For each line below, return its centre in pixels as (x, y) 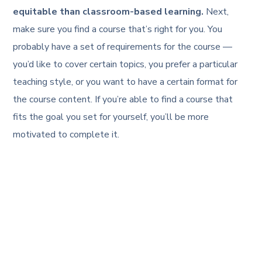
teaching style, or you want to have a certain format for (125, 82)
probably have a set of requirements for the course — (123, 47)
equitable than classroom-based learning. (108, 12)
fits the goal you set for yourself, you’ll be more (111, 117)
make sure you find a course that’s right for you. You (118, 29)
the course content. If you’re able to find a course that (123, 99)
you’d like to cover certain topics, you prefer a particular (125, 64)
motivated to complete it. (66, 135)
